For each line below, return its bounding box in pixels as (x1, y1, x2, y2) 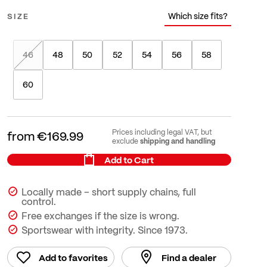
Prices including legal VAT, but (111, 126, 212, 138)
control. (21, 194, 56, 209)
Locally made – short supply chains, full (21, 184, 196, 200)
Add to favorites (38, 250, 108, 265)
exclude (111, 135, 140, 147)
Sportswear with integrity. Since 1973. (21, 222, 188, 238)
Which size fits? (167, 9, 228, 23)
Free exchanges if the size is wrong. (21, 208, 179, 223)
